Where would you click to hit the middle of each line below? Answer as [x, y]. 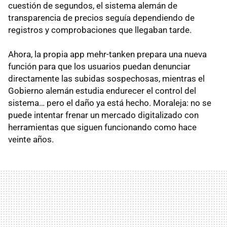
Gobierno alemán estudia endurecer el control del [102, 90]
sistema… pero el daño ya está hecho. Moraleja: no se [110, 103]
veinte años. [31, 139]
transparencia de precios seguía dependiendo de [101, 17]
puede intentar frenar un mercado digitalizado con [103, 115]
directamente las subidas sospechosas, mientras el [106, 78]
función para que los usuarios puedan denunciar [99, 66]
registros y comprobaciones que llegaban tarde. [100, 30]
